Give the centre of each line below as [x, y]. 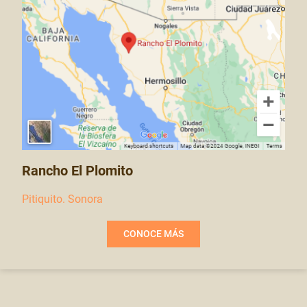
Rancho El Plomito [77, 171]
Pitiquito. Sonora [62, 199]
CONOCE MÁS [153, 234]
